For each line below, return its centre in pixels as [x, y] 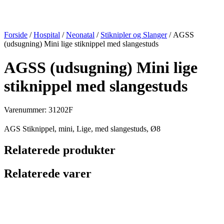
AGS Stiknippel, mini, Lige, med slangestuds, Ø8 [82, 128]
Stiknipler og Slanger [134, 34]
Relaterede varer [48, 173]
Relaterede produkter [60, 150]
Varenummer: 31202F [38, 109]
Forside [16, 34]
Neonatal [80, 34]
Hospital [47, 34]
